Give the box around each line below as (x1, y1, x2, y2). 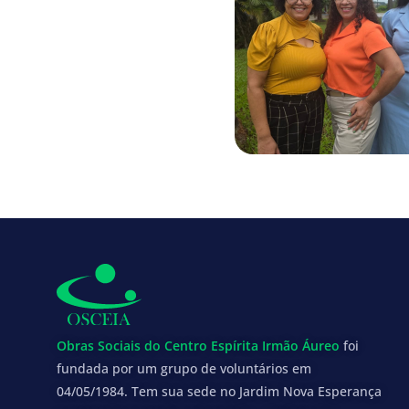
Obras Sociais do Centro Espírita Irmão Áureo (57, 336, 340, 354)
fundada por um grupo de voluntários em (57, 359, 311, 377)
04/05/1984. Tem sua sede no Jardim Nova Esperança (57, 382, 382, 400)
